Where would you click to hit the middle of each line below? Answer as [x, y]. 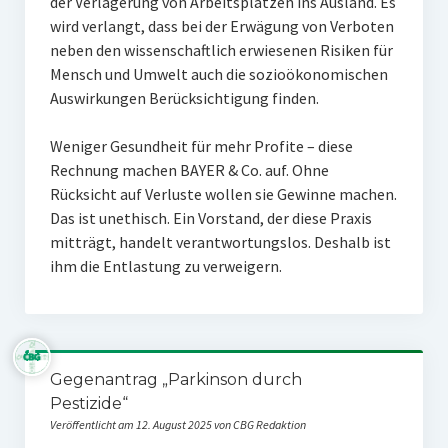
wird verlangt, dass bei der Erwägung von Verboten [221, 26]
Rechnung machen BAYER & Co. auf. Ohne [189, 170]
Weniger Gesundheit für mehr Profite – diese [201, 146]
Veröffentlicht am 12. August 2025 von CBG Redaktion [177, 424]
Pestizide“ [88, 403]
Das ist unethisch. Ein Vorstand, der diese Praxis [210, 218]
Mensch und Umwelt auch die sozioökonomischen [218, 74]
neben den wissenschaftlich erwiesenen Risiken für [221, 50]
